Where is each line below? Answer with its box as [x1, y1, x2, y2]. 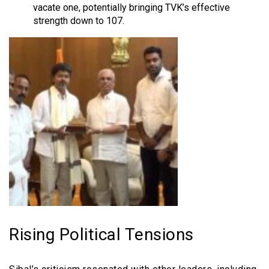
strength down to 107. [33, 14, 124, 26]
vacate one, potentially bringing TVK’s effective [33, 1, 230, 13]
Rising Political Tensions [9, 224, 194, 244]
